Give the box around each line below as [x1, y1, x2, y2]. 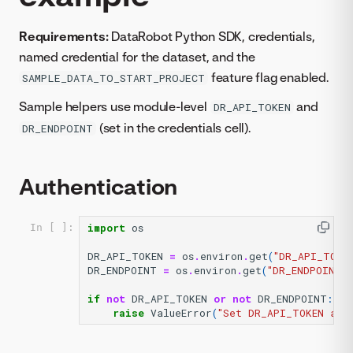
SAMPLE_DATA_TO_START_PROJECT [22, 71, 205, 85]
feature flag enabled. [208, 69, 329, 85]
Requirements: [19, 28, 109, 44]
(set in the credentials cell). [96, 120, 251, 136]
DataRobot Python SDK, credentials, [108, 28, 315, 44]
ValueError [150, 306, 212, 320]
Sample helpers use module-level [19, 98, 210, 114]
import [87, 221, 125, 235]
